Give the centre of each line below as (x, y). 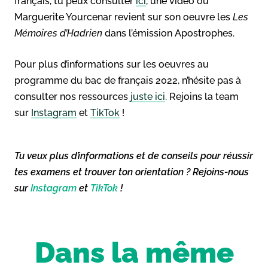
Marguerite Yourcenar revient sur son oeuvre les (124, 17)
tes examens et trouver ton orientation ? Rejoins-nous (132, 172)
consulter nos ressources (72, 96)
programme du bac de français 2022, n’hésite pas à (128, 80)
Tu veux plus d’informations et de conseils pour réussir (134, 156)
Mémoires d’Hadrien (58, 33)
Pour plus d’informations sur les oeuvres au (112, 64)
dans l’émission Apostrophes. (168, 33)
